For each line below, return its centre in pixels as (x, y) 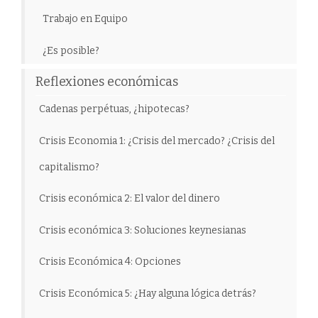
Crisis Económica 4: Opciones (110, 262)
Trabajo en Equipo (85, 19)
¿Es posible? (71, 50)
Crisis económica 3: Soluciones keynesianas (143, 230)
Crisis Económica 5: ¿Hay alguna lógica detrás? (148, 293)
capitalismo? (69, 167)
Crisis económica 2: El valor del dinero (130, 199)
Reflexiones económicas (107, 82)
